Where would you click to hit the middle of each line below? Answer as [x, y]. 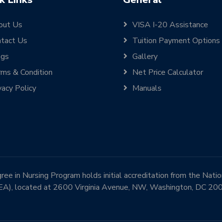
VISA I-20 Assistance [170, 25]
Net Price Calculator [168, 72]
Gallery [145, 56]
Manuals [147, 88]
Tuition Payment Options [176, 41]
